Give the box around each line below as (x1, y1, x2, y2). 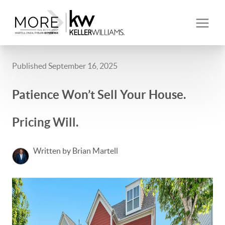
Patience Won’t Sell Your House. (12, 88, 186, 101)
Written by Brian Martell (33, 146, 118, 155)
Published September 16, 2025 (12, 61, 118, 70)
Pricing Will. (12, 116, 78, 129)
